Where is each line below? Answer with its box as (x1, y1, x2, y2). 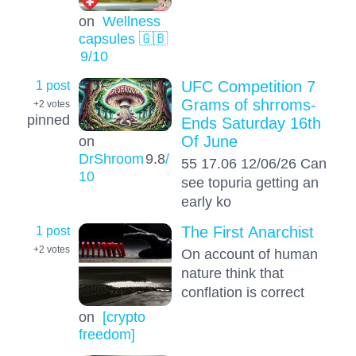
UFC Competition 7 (180, 77, 315, 95)
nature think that (180, 265, 284, 282)
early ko (180, 192, 231, 210)
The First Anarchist (180, 223, 314, 242)
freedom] (78, 325, 135, 342)
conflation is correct (180, 284, 304, 301)
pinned (27, 110, 70, 128)
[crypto (102, 308, 145, 325)
